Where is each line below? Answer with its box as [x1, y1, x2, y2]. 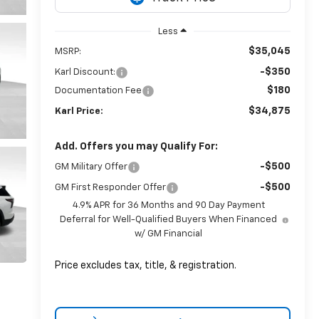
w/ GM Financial [135, 229, 203, 239]
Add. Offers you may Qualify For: [54, 141, 218, 152]
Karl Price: [54, 106, 103, 116]
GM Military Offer [54, 162, 127, 172]
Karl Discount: [54, 67, 115, 77]
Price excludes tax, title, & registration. [54, 260, 236, 271]
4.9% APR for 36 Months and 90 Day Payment [72, 200, 265, 210]
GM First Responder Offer [54, 182, 166, 192]
